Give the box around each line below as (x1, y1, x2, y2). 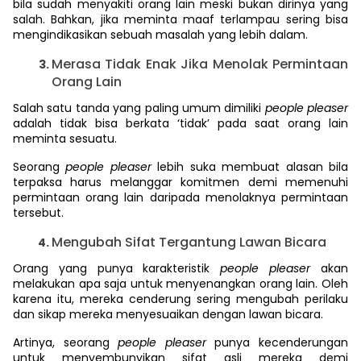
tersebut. (13, 205, 64, 221)
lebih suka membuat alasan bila (157, 159, 349, 175)
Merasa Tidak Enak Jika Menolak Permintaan (52, 55, 348, 73)
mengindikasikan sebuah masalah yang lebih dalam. (13, 27, 308, 43)
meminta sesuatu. (13, 131, 117, 147)
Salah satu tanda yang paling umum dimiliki (13, 100, 265, 116)
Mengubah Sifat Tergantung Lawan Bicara (52, 233, 326, 251)
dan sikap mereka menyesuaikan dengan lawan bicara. (13, 306, 323, 322)
